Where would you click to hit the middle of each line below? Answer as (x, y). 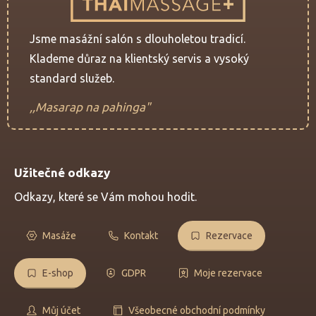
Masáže (59, 235)
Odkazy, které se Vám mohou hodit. (105, 196)
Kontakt (141, 235)
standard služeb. (72, 78)
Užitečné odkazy (62, 172)
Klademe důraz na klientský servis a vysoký (139, 58)
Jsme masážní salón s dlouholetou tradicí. (138, 38)
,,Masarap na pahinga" (90, 107)
